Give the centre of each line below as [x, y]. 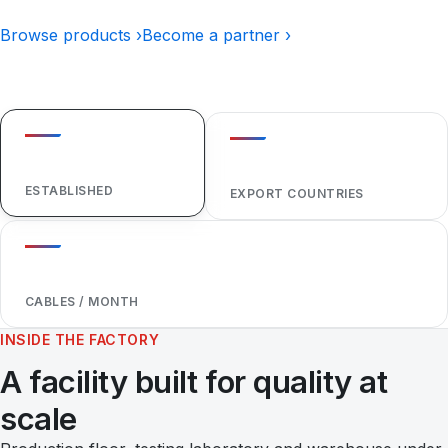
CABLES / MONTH [82, 302]
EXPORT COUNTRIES [296, 194]
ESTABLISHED [69, 191]
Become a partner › [216, 35]
